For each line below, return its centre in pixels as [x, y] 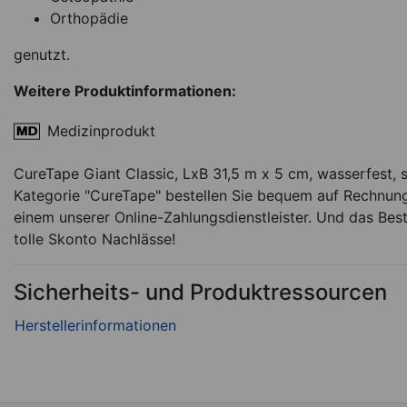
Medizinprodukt [101, 130]
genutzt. [42, 55]
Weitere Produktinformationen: [125, 91]
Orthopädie [89, 19]
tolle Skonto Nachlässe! [94, 239]
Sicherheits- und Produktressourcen [200, 293]
